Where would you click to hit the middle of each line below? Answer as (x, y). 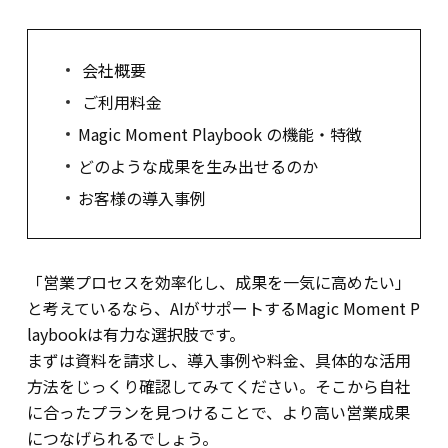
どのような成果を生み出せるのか (197, 165)
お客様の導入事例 (141, 197)
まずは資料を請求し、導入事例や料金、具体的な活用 (218, 359)
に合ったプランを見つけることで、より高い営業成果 (218, 411)
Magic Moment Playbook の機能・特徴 (219, 133)
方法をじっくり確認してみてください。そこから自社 (218, 385)
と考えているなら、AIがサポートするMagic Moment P (223, 307)
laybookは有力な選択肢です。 (135, 333)
